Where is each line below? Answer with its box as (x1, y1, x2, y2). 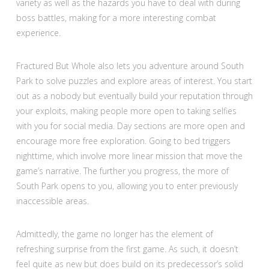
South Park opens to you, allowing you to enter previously (16, 180, 238, 192)
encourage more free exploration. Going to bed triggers (16, 135, 231, 147)
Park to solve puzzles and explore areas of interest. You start (16, 75, 252, 87)
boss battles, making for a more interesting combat (16, 12, 216, 24)
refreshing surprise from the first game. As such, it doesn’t (16, 243, 238, 255)
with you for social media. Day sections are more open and (16, 120, 245, 132)
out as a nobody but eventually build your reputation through (16, 90, 253, 102)
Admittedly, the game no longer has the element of (16, 228, 213, 240)
